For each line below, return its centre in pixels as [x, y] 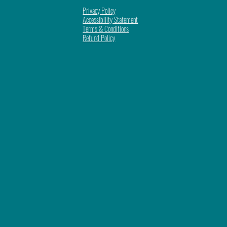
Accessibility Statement [110, 19]
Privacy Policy [99, 10]
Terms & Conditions [106, 28]
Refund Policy [99, 37]
